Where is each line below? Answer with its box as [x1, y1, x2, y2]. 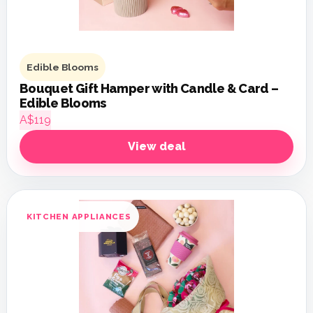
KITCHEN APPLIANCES [27, 211, 131, 221]
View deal [127, 139, 186, 153]
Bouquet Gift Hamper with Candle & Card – [20, 80, 279, 96]
